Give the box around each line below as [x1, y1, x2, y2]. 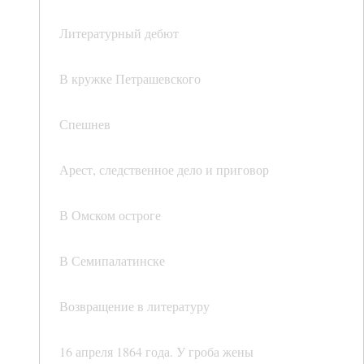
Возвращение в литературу [59, 297, 210, 315]
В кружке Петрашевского [59, 70, 201, 88]
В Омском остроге [59, 206, 161, 224]
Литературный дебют [59, 24, 179, 42]
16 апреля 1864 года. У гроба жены [59, 343, 253, 361]
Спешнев [59, 115, 110, 133]
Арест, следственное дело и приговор [59, 161, 269, 179]
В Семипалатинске [59, 252, 165, 270]
